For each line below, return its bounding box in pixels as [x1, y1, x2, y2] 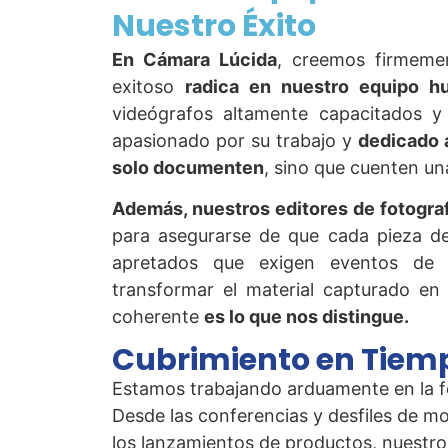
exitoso [112, 75, 185, 97]
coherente [112, 306, 204, 328]
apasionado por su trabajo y [112, 129, 359, 151]
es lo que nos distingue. [204, 306, 409, 328]
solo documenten [112, 156, 264, 178]
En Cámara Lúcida [112, 48, 277, 70]
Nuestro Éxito [112, 4, 316, 47]
